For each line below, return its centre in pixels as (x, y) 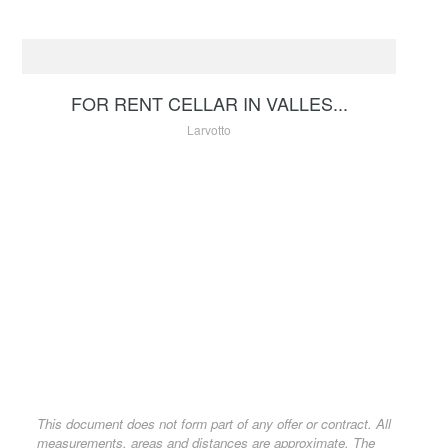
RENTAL (59, 25)
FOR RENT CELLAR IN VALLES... (209, 103)
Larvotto (209, 129)
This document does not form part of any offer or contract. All (214, 423)
